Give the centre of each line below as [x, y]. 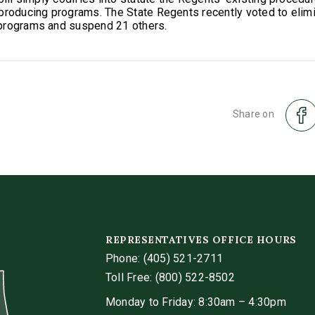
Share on [253, 114]
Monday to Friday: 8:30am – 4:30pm [195, 302]
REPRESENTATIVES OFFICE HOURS [201, 240]
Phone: [123, 259]
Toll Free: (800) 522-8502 [170, 278]
